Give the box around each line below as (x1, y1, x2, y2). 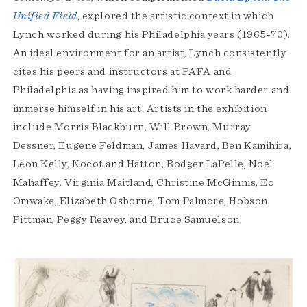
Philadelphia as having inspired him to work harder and (12, 84, 290, 96)
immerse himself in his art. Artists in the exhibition (12, 103, 267, 114)
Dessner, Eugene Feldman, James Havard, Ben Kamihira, (12, 140, 292, 151)
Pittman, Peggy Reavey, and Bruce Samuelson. (12, 214, 243, 225)
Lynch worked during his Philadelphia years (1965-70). (12, 29, 291, 40)
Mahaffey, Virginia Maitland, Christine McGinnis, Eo (12, 177, 275, 188)
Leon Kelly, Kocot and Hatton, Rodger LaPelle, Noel (12, 158, 273, 170)
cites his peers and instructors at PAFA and (12, 66, 232, 77)
